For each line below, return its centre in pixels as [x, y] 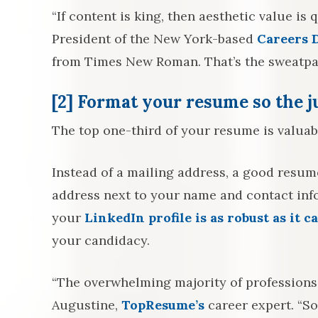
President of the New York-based [154, 39]
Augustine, [87, 305]
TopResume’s [163, 305]
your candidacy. [101, 240]
